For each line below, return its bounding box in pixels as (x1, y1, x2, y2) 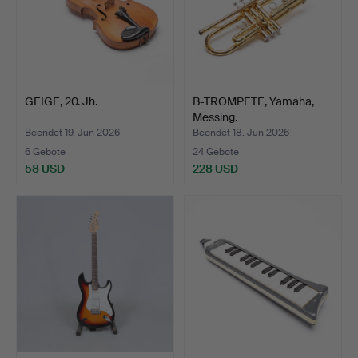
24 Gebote (193, 145, 239, 158)
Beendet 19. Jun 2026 (25, 125, 120, 139)
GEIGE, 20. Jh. (25, 93, 97, 109)
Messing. (193, 109, 237, 125)
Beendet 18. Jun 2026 (193, 125, 289, 139)
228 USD (193, 161, 238, 176)
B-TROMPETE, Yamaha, (193, 93, 314, 109)
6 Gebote (25, 145, 66, 158)
